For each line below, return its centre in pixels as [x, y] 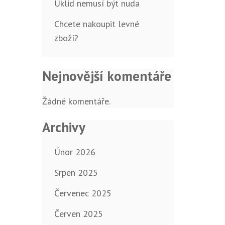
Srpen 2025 [76, 173]
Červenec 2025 [83, 193]
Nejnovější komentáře [106, 76]
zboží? [66, 38]
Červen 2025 [78, 214]
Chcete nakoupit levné [96, 24]
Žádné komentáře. [76, 101]
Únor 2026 [75, 152]
